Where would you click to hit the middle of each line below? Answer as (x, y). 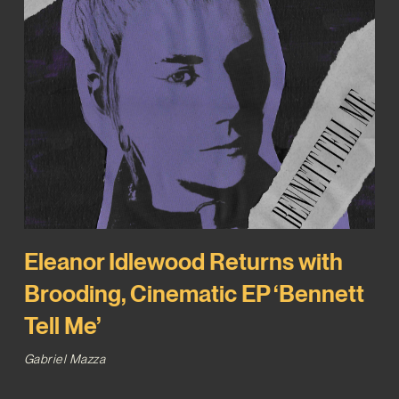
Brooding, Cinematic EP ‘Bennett (194, 294)
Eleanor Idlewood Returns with (183, 262)
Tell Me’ (62, 326)
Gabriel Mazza (65, 359)
